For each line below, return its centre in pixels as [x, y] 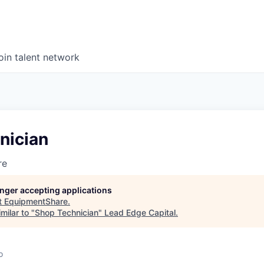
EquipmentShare [36, 201]
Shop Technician [67, 212]
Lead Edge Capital [140, 212]
